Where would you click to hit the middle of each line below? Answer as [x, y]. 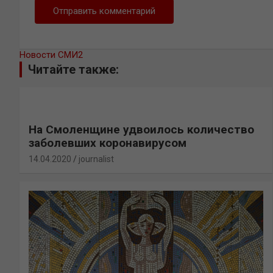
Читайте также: [73, 69]
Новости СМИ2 [51, 55]
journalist [96, 159]
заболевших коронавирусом [108, 143]
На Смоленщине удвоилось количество [141, 129]
